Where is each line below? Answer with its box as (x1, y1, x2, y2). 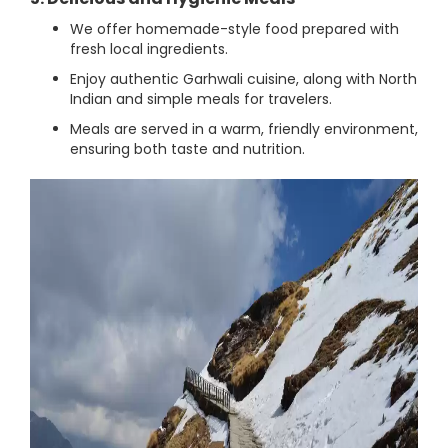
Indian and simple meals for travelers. (70, 89, 332, 109)
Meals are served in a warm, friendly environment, (70, 119, 418, 139)
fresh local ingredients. (70, 39, 228, 59)
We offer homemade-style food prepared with (70, 19, 399, 39)
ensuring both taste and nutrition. (70, 139, 305, 159)
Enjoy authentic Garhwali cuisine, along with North (70, 69, 417, 89)
